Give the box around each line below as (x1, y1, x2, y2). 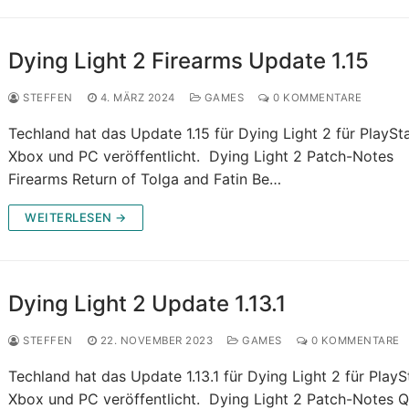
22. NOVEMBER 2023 (100, 334, 214, 348)
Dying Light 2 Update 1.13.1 (8, 290, 287, 318)
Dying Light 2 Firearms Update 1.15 (8, 47, 370, 75)
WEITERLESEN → (25, 210, 127, 225)
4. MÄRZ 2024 (100, 91, 175, 105)
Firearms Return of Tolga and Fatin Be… (8, 170, 282, 189)
